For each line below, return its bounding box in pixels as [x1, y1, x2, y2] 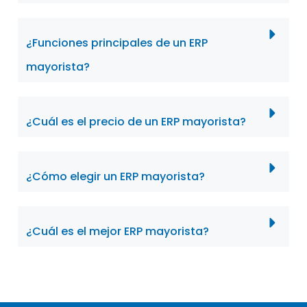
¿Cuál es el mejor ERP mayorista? [26, 223, 209, 239]
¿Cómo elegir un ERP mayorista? [26, 168, 205, 184]
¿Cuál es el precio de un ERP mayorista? [26, 113, 246, 130]
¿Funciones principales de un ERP [26, 34, 208, 51]
